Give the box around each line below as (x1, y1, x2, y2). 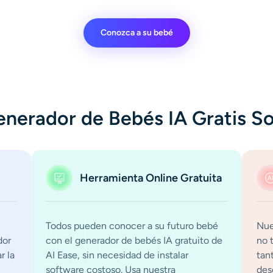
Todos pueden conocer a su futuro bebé (45, 219, 218, 232)
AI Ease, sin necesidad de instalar (45, 249, 188, 261)
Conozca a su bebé (100, 27, 173, 38)
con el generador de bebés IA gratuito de (45, 234, 222, 246)
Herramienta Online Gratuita (79, 171, 222, 185)
